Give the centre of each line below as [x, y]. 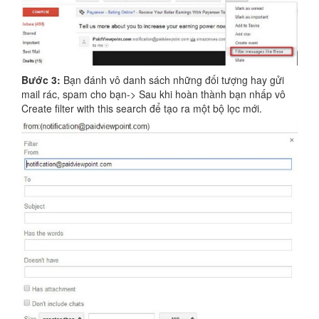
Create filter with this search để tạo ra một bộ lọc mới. [142, 109]
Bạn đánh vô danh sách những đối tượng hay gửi [172, 80]
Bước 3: [41, 80]
